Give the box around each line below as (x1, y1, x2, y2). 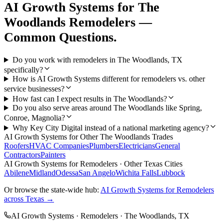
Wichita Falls (115, 168, 156, 177)
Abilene (4, 168, 29, 177)
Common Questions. (4, 29, 117, 44)
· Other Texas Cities (117, 159, 182, 168)
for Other (67, 132, 100, 141)
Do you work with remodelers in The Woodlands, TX (12, 55, 182, 64)
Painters (40, 150, 65, 159)
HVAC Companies (29, 141, 89, 150)
